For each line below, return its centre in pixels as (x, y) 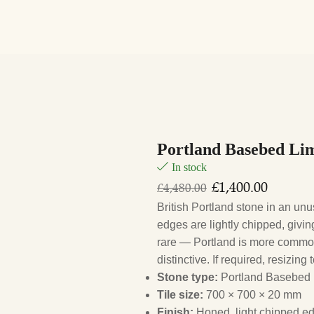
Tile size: (180, 295)
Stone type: (187, 277)
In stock (189, 167)
